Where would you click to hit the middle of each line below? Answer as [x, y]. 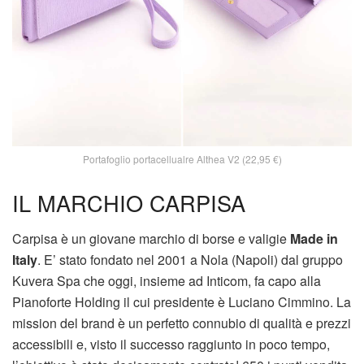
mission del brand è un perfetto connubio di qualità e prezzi [182, 323]
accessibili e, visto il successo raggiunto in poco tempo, [171, 344]
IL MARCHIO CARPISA [129, 202]
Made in [314, 239]
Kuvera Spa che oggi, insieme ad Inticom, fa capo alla [167, 281]
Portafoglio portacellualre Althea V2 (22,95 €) [182, 159]
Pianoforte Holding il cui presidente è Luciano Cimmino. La [182, 302]
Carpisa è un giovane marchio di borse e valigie [151, 239]
